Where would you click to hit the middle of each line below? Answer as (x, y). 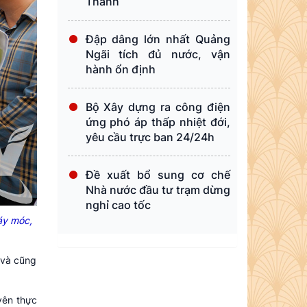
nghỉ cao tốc (118, 205)
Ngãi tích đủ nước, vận (158, 54)
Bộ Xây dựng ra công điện (158, 107)
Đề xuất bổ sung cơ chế (158, 175)
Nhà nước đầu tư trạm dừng (158, 190)
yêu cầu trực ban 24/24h (150, 137)
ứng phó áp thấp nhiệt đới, (158, 122)
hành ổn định (120, 69)
